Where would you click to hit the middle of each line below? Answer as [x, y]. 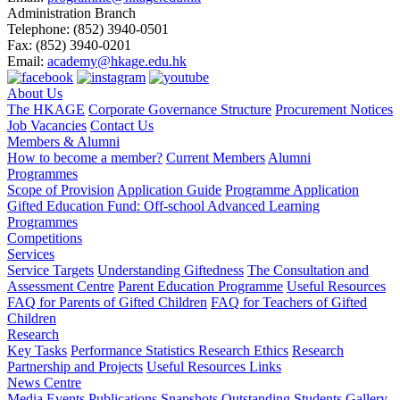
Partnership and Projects [75, 367]
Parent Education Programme [200, 287]
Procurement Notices [334, 110]
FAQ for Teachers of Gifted [289, 303]
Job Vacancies [47, 126]
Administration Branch [71, 13]
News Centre [44, 383]
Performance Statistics [134, 351]
